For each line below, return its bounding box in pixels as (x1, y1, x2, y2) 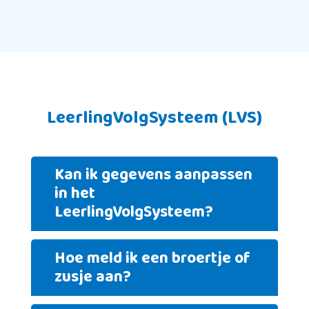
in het (54, 181, 96, 207)
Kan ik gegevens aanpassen (54, 162, 253, 188)
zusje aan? (54, 263, 132, 290)
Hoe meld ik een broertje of (54, 245, 251, 271)
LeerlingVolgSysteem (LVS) (46, 103, 262, 132)
